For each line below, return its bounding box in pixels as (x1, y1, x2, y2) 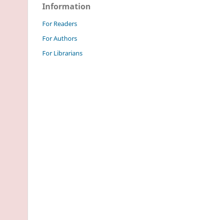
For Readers (42, 19, 77, 28)
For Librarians (42, 48, 82, 57)
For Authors (42, 33, 77, 43)
